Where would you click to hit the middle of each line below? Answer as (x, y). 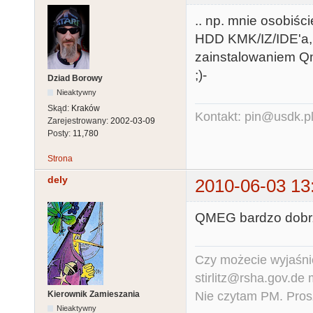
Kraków (86, 108)
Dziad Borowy (75, 78)
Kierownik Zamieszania (94, 294)
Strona (60, 158)
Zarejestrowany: (79, 121)
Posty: (60, 133)
